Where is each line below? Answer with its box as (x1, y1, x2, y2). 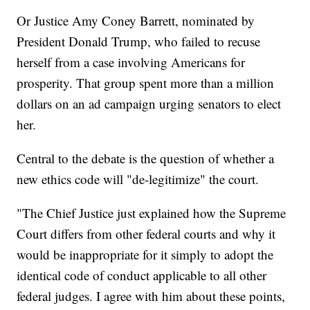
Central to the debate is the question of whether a (17, 149, 275, 167)
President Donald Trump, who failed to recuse (17, 33, 261, 51)
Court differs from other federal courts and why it (17, 225, 276, 243)
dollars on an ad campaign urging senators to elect (17, 95, 282, 113)
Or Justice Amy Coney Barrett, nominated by (17, 12, 255, 30)
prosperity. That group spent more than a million (17, 74, 275, 92)
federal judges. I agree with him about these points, (17, 287, 286, 305)
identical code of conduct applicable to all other (17, 266, 267, 284)
